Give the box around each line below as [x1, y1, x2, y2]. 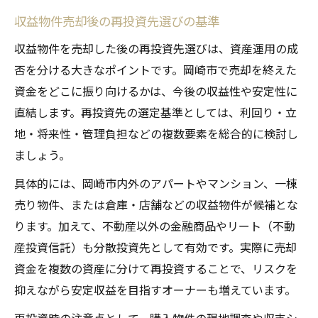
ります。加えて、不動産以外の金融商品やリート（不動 [14, 217, 295, 235]
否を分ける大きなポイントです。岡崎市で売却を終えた [14, 61, 297, 79]
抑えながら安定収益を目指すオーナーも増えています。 [14, 281, 296, 299]
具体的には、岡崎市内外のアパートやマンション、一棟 [14, 175, 297, 192]
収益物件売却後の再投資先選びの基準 [14, 12, 219, 31]
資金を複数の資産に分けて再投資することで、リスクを [14, 260, 297, 278]
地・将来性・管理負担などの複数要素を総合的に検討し [14, 125, 298, 143]
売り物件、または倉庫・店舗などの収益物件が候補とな [14, 196, 298, 214]
